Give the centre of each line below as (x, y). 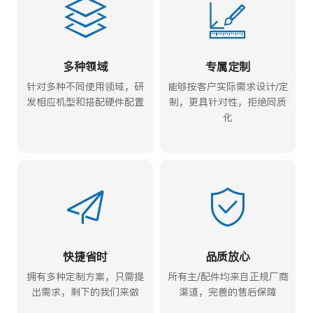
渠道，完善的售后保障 (228, 291)
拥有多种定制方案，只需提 (85, 276)
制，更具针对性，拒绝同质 (228, 101)
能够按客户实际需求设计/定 (228, 86)
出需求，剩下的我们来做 (85, 291)
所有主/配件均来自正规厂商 (228, 276)
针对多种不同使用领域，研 (85, 86)
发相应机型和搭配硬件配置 (85, 101)
